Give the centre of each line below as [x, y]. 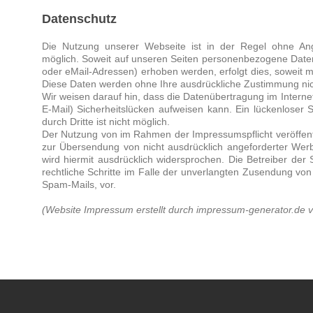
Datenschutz [79, 19]
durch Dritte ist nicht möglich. [105, 122]
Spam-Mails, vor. [79, 185]
